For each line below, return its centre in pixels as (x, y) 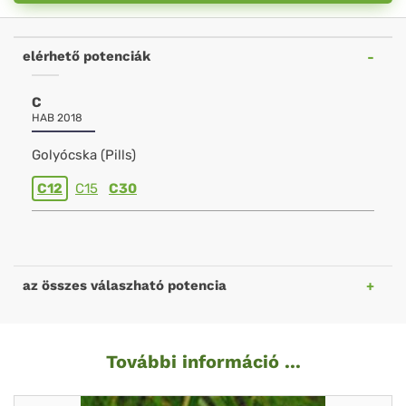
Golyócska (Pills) (84, 155)
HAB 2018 (57, 118)
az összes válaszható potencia (125, 285)
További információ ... (203, 362)
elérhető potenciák (87, 56)
